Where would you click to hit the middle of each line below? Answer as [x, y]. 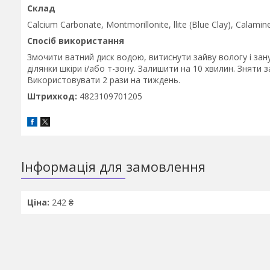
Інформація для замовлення [113, 167]
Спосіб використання [76, 41]
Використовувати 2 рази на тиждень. [104, 80]
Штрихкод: [53, 96]
